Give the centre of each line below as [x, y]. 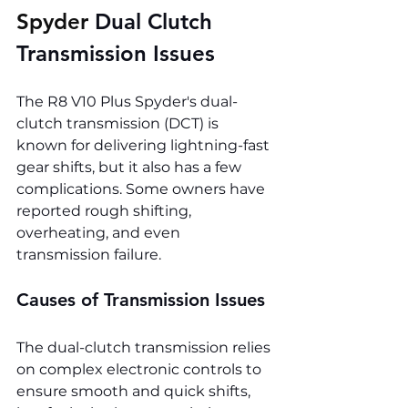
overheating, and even [100, 233]
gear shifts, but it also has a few [131, 168]
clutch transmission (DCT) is [119, 124]
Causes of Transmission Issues [141, 300]
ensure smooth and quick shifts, [135, 392]
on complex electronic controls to [141, 370]
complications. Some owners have [143, 189]
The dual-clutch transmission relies [145, 348]
